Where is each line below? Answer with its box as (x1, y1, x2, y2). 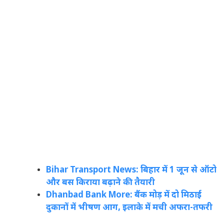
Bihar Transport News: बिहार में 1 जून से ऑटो (45, 164, 216, 176)
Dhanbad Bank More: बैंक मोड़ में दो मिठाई (45, 189, 201, 201)
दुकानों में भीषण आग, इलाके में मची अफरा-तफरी (45, 202, 212, 213)
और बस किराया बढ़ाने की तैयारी (45, 177, 155, 188)
